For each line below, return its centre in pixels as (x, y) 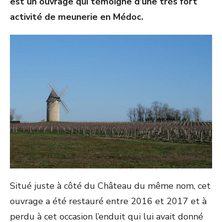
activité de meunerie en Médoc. (77, 17)
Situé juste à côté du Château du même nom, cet (110, 186)
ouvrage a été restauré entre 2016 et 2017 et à (108, 201)
